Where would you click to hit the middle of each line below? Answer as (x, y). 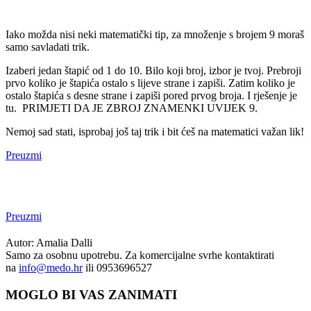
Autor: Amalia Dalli (49, 243)
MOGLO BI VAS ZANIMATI (91, 294)
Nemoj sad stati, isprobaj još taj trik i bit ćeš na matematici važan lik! (155, 132)
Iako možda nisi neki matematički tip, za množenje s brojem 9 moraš (155, 35)
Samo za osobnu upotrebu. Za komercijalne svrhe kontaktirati (140, 255)
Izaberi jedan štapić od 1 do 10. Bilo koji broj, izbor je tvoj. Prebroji (153, 71)
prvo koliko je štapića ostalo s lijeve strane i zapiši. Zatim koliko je (150, 83)
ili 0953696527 (117, 268)
